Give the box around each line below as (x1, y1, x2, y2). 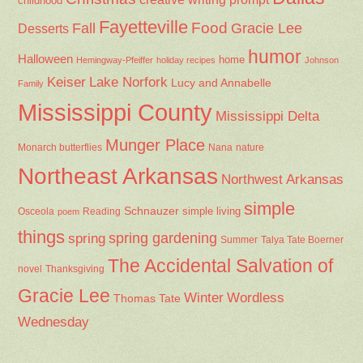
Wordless (227, 290, 285, 306)
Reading (83, 206, 122, 218)
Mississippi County (18, 99, 213, 126)
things (18, 227, 66, 248)
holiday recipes (156, 55, 216, 66)
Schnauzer (124, 204, 180, 218)
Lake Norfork (89, 75, 169, 91)
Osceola (18, 206, 55, 218)
